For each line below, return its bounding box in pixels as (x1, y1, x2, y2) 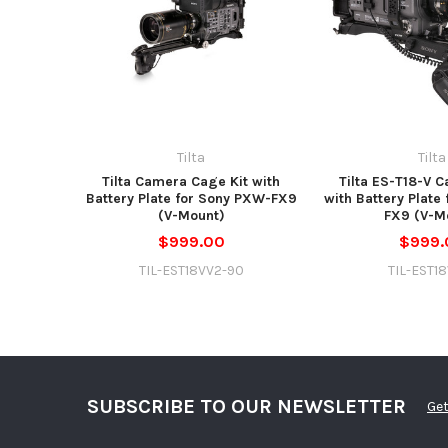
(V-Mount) (157, 206, 225, 224)
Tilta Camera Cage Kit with (102, 172, 281, 190)
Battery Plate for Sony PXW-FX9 (85, 189, 297, 207)
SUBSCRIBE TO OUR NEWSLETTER (86, 395, 406, 419)
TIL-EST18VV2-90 (138, 261, 244, 279)
